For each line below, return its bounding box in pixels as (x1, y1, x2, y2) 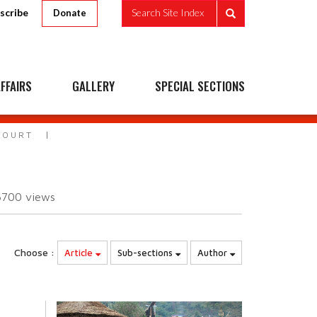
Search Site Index (132, 6, 204, 19)
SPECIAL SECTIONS (155, 77, 245, 95)
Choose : (14, 246, 54, 258)
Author (197, 247, 230, 258)
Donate (53, 7, 86, 18)
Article (64, 247, 96, 258)
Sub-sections (117, 247, 175, 258)
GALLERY (72, 77, 115, 95)
